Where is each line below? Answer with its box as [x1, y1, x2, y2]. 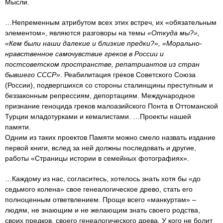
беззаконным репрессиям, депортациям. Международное [5, 91, 195, 100]
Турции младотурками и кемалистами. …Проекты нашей [5, 112, 191, 120]
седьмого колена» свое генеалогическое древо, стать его [5, 185, 193, 193]
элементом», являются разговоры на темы [5, 28, 147, 37]
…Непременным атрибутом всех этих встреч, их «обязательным [5, 18, 217, 26]
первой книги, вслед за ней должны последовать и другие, [5, 143, 196, 152]
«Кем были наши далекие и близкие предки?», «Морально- [5, 39, 202, 47]
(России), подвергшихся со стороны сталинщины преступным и [5, 81, 213, 89]
